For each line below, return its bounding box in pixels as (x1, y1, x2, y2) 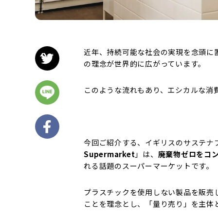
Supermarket (84, 149, 135, 159)
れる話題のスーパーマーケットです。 (84, 161, 214, 171)
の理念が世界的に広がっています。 (84, 58, 205, 69)
